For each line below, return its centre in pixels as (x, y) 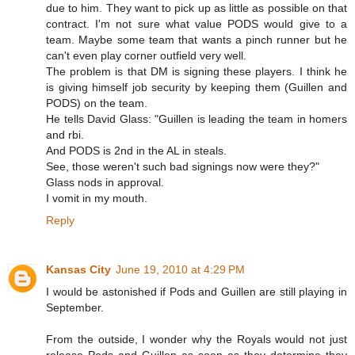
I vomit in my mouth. (97, 198)
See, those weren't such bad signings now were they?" (183, 167)
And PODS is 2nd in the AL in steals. (136, 151)
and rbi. (65, 135)
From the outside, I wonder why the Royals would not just (197, 340)
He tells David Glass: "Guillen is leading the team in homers (197, 119)
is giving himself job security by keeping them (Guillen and (197, 88)
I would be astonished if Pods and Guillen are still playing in (197, 292)
